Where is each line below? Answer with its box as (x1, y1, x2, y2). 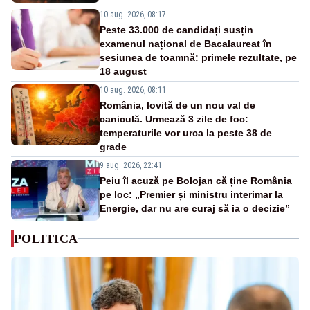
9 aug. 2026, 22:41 (100, 160, 162, 170)
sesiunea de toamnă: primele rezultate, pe (100, 51, 297, 63)
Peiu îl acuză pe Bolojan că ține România (100, 174, 292, 186)
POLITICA (14, 231, 78, 246)
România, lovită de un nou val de (100, 99, 255, 111)
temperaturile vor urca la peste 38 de (100, 127, 272, 138)
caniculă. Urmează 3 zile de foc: (100, 113, 248, 125)
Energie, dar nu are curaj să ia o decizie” (100, 202, 290, 214)
